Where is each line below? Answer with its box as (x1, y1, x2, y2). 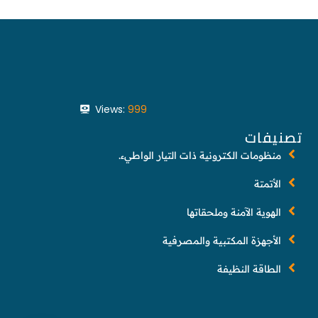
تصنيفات (244, 124, 303, 150)
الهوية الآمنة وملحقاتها (187, 205, 282, 219)
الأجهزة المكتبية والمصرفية (163, 234, 282, 247)
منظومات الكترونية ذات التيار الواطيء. (119, 148, 282, 162)
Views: (95, 102, 126, 116)
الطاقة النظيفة (217, 262, 282, 275)
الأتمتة (254, 177, 282, 190)
